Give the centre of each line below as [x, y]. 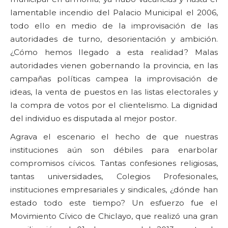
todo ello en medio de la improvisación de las [114, 25]
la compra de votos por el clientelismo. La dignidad [114, 105]
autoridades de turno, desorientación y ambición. [114, 39]
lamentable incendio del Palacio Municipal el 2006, [114, 12]
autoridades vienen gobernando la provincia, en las [114, 65]
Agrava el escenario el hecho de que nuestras [114, 136]
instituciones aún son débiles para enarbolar [114, 150]
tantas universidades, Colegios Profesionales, [114, 176]
